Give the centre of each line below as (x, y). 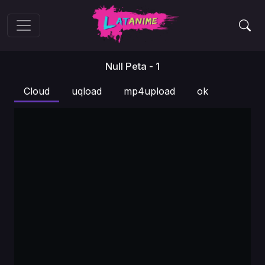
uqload (87, 91)
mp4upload (149, 91)
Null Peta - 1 (132, 66)
